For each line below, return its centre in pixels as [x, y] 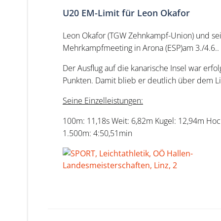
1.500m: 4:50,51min [97, 133]
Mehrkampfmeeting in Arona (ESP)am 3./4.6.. [141, 48]
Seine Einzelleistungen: [103, 101]
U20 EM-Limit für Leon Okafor [126, 13]
